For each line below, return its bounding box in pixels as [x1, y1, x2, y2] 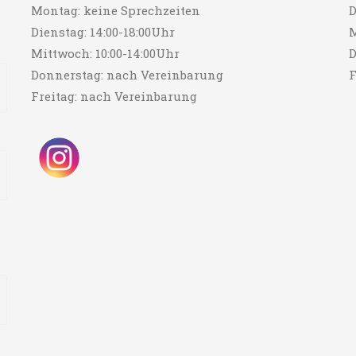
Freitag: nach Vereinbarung [30, 88, 197, 105]
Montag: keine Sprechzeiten [30, 2, 200, 19]
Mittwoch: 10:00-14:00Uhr [30, 45, 180, 62]
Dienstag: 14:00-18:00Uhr [30, 24, 175, 41]
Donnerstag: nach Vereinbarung [30, 67, 223, 83]
